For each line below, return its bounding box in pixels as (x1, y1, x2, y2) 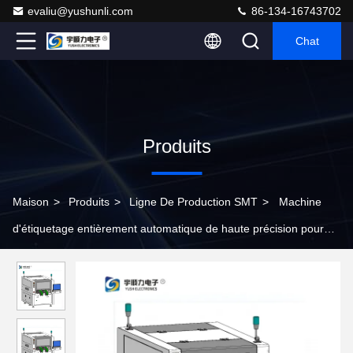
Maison (13, 195, 49, 208)
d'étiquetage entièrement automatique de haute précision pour (13, 222, 324, 235)
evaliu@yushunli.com (28, 5, 133, 17)
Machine (279, 195, 321, 208)
